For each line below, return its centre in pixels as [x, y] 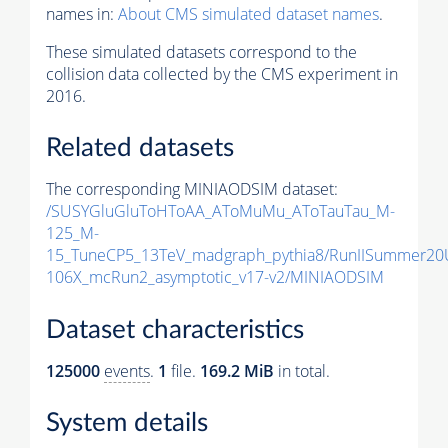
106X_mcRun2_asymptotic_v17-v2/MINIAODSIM [215, 277]
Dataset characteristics [175, 329]
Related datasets [140, 148]
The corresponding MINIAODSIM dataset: [192, 189]
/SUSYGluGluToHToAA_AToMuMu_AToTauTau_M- [220, 211]
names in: [82, 13]
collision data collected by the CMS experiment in [222, 73]
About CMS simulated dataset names [248, 13]
